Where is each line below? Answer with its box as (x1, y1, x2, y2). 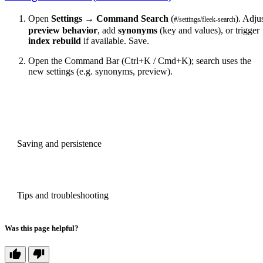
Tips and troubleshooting (17, 190, 109, 200)
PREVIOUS (29, 127, 67, 136)
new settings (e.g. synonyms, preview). (28, 66, 173, 76)
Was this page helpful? (5, 223, 79, 232)
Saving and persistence (17, 138, 102, 149)
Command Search (96, 13, 168, 23)
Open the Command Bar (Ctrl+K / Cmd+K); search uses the (28, 55, 251, 66)
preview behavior (28, 25, 97, 35)
